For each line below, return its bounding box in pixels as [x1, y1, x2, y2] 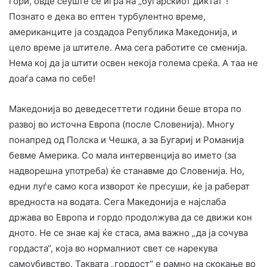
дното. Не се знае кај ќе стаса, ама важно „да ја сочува [9, 226, 248, 238]
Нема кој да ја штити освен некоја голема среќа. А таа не [9, 57, 258, 69]
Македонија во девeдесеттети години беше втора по [9, 103, 241, 114]
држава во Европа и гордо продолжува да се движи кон [9, 211, 252, 223]
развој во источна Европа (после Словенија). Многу [9, 118, 234, 130]
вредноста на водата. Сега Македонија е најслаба [9, 195, 226, 207]
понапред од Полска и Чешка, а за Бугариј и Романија [9, 133, 244, 145]
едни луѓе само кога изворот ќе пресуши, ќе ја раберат [9, 180, 250, 192]
